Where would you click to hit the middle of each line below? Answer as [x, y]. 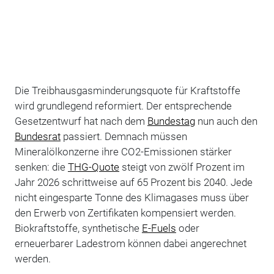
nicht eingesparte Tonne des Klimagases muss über [131, 198]
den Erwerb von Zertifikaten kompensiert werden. [125, 213]
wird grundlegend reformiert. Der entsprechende [123, 106]
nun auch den [226, 121]
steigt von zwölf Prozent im [182, 167]
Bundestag [171, 121]
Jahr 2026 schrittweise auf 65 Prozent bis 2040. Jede [133, 183]
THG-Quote [93, 167]
